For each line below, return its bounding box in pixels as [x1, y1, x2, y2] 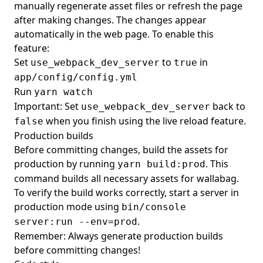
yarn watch [34, 86, 93, 97]
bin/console [122, 201, 186, 213]
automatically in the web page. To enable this [14, 28, 214, 41]
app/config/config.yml [14, 72, 137, 83]
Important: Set [14, 100, 81, 113]
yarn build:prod [117, 159, 205, 170]
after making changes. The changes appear [14, 14, 207, 26]
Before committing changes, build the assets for [14, 143, 228, 156]
